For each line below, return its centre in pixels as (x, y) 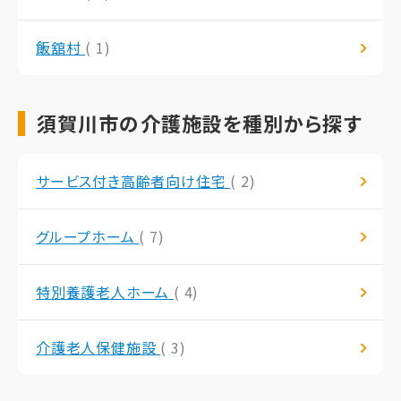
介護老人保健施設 (98, 348)
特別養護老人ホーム (105, 292)
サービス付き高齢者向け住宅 (133, 181)
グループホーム (88, 237)
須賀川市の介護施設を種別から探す (200, 123)
